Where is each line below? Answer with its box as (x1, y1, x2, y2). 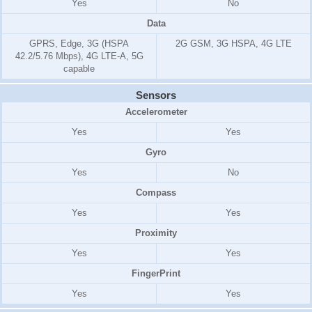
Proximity (135, 228, 177, 239)
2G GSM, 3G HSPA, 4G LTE (175, 38, 292, 49)
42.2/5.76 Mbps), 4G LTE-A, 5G (15, 51, 143, 62)
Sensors (136, 89, 176, 102)
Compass (136, 187, 176, 198)
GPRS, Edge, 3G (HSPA (29, 38, 129, 49)
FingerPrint (132, 268, 180, 279)
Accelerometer (125, 107, 187, 118)
